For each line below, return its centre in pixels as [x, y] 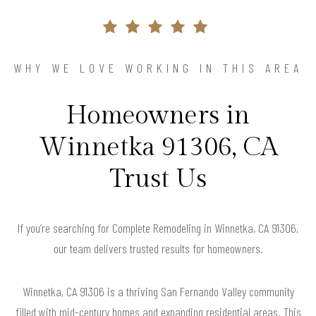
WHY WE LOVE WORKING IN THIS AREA [158, 68]
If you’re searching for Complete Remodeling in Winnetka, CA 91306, [158, 228]
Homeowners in [158, 116]
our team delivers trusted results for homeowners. [158, 249]
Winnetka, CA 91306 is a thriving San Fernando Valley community [158, 292]
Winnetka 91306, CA [158, 148]
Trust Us [158, 180]
